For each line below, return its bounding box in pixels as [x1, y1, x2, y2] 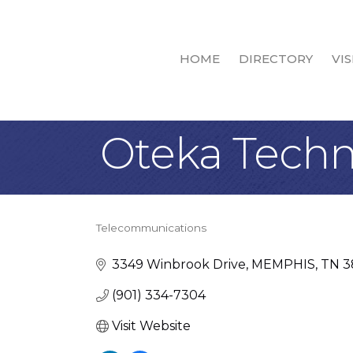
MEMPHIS [251, 257, 315, 272]
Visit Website [112, 318, 191, 333]
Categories [95, 229, 195, 252]
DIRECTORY [239, 51, 313, 67]
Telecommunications [96, 221, 206, 234]
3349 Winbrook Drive [112, 257, 246, 272]
